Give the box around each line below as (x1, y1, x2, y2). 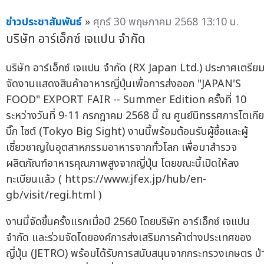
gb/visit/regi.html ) (6, 187, 101, 204)
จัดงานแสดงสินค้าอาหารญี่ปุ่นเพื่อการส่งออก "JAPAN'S (6, 76, 241, 93)
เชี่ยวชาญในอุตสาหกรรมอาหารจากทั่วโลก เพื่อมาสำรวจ (6, 140, 237, 156)
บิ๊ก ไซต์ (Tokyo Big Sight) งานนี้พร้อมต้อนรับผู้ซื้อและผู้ (6, 124, 248, 140)
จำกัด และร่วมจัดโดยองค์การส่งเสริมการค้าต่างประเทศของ (6, 230, 252, 246)
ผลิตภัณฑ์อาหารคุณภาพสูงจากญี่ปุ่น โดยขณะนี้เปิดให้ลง (6, 156, 239, 172)
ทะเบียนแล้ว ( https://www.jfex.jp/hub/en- (6, 171, 206, 188)
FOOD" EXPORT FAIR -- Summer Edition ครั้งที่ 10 (6, 92, 246, 108)
